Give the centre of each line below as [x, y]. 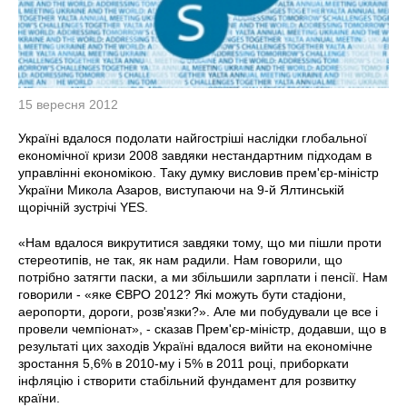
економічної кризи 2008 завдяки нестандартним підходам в [195, 155]
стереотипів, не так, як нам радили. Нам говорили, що [180, 259]
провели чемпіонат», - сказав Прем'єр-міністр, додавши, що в [202, 328]
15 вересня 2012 [68, 104]
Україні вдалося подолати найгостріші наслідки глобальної [193, 138]
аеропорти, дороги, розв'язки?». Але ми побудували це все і [198, 311]
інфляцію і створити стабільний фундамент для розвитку [187, 380]
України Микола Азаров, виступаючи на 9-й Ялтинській [181, 189]
